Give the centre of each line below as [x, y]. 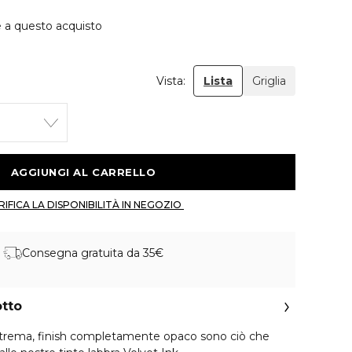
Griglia [269, 81]
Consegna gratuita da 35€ [93, 253]
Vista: [171, 81]
